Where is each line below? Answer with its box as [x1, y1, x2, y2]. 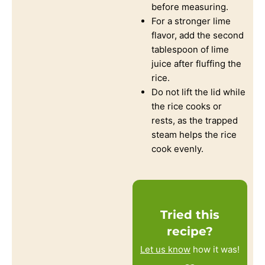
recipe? [167, 224, 213, 238]
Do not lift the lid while [151, 86, 245, 98]
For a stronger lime [151, 15, 231, 27]
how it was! [190, 243, 240, 255]
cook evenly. [151, 143, 203, 154]
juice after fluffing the [151, 57, 241, 69]
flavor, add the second [151, 29, 244, 41]
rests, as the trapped [151, 114, 238, 126]
